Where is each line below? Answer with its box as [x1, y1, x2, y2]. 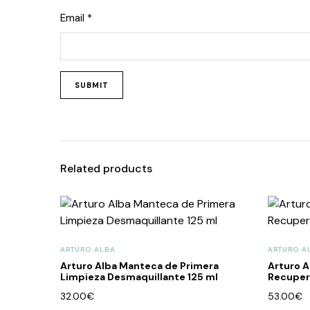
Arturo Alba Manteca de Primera [60, 259, 219, 272]
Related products [60, 161, 152, 176]
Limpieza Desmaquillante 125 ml [60, 271, 218, 283]
